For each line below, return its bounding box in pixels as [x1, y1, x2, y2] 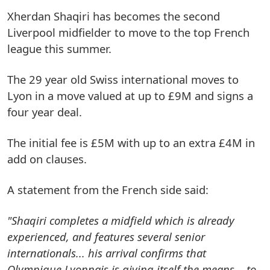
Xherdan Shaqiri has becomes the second [7, 8, 220, 24]
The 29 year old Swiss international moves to [7, 71, 239, 87]
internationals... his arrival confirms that [7, 245, 206, 260]
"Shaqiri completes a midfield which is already [7, 212, 234, 228]
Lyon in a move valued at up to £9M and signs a [7, 87, 253, 103]
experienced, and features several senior [7, 228, 205, 244]
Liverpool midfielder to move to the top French [7, 24, 250, 40]
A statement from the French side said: [7, 181, 209, 197]
